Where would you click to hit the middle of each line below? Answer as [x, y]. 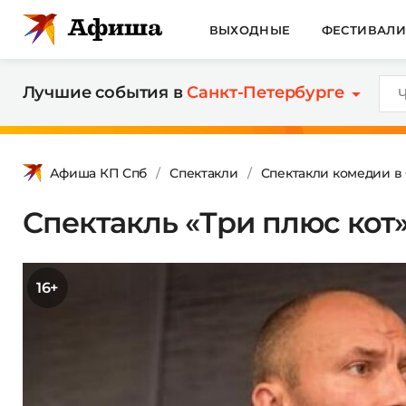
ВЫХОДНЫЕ [250, 29]
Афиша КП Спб [98, 173]
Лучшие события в [105, 92]
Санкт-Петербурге [266, 92]
